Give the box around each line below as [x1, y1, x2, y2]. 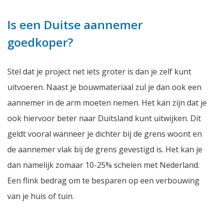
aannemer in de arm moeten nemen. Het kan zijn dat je [7, 97, 207, 108]
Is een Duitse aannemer [7, 16, 143, 33]
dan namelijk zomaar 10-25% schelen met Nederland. [7, 159, 200, 170]
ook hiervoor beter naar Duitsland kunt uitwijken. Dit [7, 112, 201, 124]
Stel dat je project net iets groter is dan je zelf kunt [7, 66, 191, 77]
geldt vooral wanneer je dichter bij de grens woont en [7, 128, 202, 139]
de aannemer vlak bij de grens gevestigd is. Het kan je [7, 144, 202, 155]
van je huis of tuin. [7, 190, 76, 201]
